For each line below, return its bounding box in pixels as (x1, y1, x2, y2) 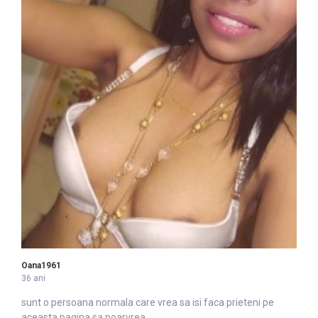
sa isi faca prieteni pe (177, 296, 274, 308)
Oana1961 (21, 260, 61, 270)
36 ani (21, 273, 45, 283)
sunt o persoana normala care (21, 296, 158, 308)
